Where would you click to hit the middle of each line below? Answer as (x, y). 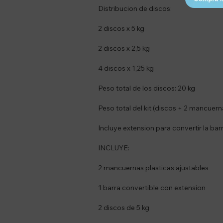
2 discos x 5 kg (121, 28)
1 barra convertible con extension (152, 188)
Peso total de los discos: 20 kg (147, 88)
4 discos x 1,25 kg (126, 68)
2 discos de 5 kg (124, 208)
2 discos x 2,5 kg (124, 48)
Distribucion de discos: (135, 8)
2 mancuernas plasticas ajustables (153, 168)
